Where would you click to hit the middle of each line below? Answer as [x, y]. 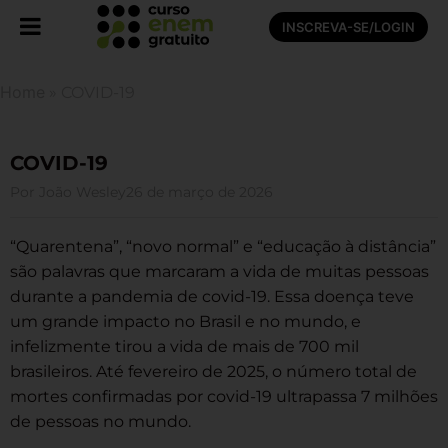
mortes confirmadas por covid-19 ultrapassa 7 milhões [224, 396]
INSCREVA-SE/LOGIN [348, 27]
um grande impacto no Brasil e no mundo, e [185, 321]
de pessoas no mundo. [100, 421]
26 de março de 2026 [199, 192]
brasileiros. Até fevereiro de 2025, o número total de [213, 371]
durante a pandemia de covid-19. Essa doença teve [212, 296]
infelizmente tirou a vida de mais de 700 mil [184, 346]
